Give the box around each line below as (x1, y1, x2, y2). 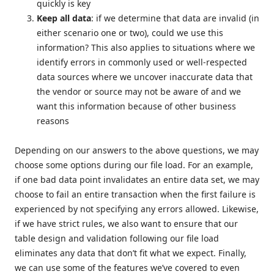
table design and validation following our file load (15, 232, 219, 245)
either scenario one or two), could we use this (37, 27, 223, 39)
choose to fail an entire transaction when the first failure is (15, 188, 256, 201)
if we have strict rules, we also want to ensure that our (15, 218, 238, 230)
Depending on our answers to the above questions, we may (15, 144, 259, 157)
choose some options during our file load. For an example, (15, 159, 253, 171)
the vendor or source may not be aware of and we (37, 86, 241, 98)
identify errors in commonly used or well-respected (37, 56, 247, 68)
